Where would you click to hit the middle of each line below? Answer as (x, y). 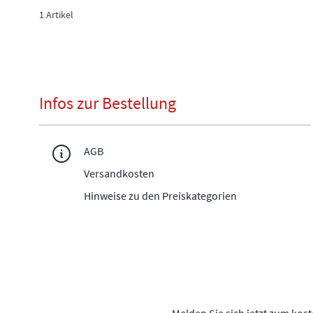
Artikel (59, 15)
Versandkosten (119, 174)
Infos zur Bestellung (108, 103)
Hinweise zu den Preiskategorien (160, 196)
